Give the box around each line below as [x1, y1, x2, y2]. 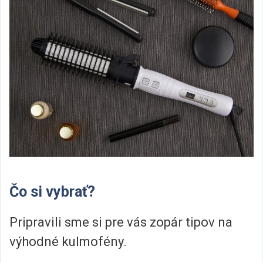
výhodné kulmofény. [9, 234, 127, 249]
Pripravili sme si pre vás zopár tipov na [9, 215, 232, 230]
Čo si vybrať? [9, 183, 95, 201]
